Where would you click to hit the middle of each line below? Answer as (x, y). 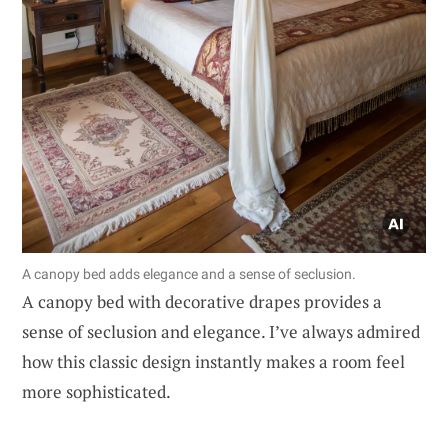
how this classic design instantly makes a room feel (213, 361)
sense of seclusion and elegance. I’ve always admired (221, 331)
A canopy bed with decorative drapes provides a (202, 301)
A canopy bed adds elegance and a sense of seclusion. (189, 273)
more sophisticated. (96, 391)
